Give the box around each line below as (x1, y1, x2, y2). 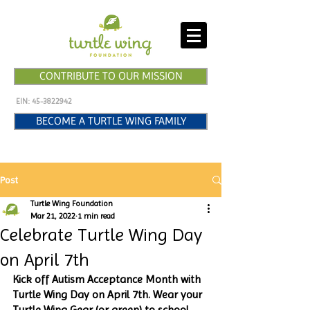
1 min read (77, 211, 115, 221)
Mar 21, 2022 (30, 211, 75, 221)
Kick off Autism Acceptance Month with (12, 273, 203, 286)
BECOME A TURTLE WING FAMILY (35, 115, 186, 127)
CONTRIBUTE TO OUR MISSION (39, 70, 183, 82)
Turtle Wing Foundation (30, 199, 113, 208)
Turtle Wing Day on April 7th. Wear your (12, 288, 205, 301)
